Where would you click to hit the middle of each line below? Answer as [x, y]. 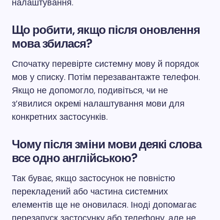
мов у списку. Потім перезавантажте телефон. [106, 77]
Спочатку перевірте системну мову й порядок [105, 64]
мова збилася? [52, 43]
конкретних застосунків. [60, 117]
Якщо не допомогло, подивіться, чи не [90, 90]
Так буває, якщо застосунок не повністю [94, 178]
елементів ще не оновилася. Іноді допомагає [104, 205]
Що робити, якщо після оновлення [106, 30]
